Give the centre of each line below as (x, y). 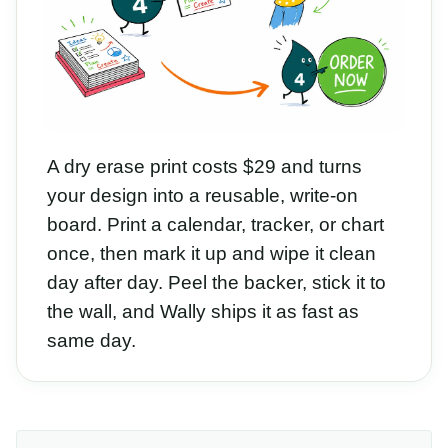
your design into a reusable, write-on (202, 196)
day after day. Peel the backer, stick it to (216, 283)
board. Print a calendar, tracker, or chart (215, 225)
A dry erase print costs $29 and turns (204, 167)
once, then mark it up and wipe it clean (211, 254)
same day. (91, 341)
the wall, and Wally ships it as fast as (203, 312)
